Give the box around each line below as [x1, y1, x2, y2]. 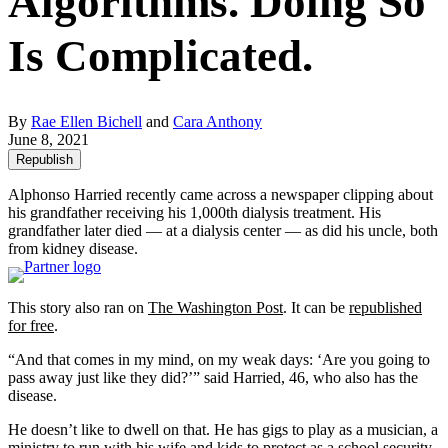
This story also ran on [8, 298, 148, 316]
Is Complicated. [8, 30, 313, 81]
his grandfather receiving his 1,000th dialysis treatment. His [8, 203, 381, 221]
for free [8, 316, 54, 334]
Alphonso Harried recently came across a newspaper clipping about [8, 185, 433, 203]
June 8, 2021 [8, 130, 89, 148]
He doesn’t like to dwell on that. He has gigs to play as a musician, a [8, 420, 438, 438]
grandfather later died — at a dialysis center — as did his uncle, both [8, 221, 438, 239]
